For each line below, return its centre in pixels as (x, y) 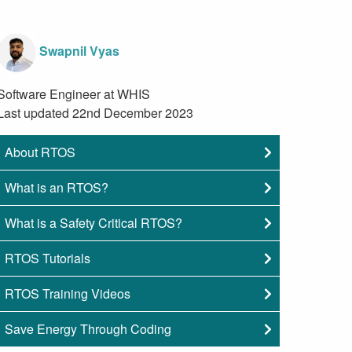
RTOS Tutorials (48, 258)
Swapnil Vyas (79, 50)
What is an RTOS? (57, 187)
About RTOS (40, 152)
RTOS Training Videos (68, 293)
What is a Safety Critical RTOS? (93, 222)
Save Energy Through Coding (88, 328)
